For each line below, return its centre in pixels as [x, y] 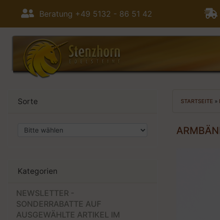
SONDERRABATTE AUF [59, 204]
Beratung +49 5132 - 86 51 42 [93, 14]
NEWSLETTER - [45, 193]
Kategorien [38, 171]
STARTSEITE [198, 101]
